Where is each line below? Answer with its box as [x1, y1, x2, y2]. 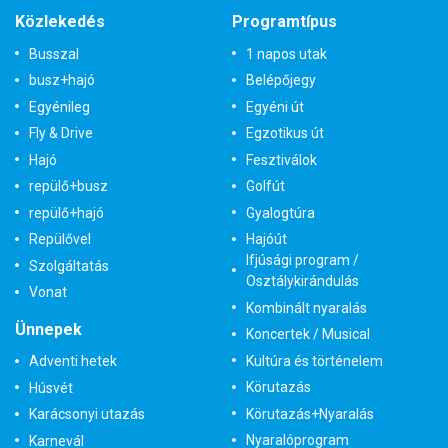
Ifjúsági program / [245, 252, 359, 268]
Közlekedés [15, 12, 105, 32]
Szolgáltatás [29, 257, 109, 274]
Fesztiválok [245, 151, 317, 168]
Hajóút [245, 231, 287, 247]
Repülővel [29, 231, 91, 247]
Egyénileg [29, 98, 90, 115]
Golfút [245, 178, 285, 194]
